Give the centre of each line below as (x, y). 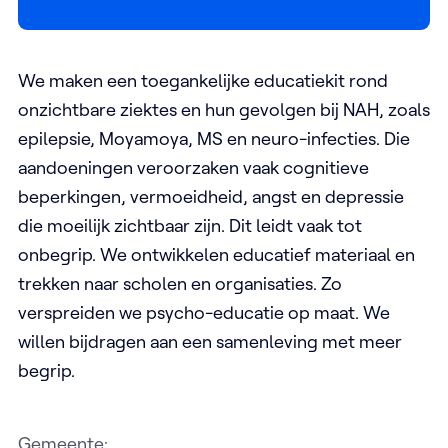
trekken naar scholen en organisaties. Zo (180, 283)
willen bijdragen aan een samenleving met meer (210, 341)
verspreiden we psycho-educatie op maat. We (204, 312)
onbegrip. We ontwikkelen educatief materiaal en (216, 254)
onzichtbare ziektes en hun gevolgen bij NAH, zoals (224, 109)
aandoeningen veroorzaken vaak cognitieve (193, 167)
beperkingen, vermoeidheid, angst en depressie (211, 196)
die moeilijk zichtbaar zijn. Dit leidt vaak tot (190, 225)
